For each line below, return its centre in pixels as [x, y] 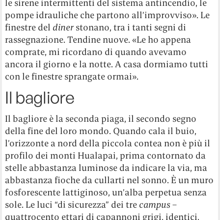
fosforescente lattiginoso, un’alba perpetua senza [106, 192]
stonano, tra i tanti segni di [130, 27]
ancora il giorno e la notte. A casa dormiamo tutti [107, 64]
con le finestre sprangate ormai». [72, 77]
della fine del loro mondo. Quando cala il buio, [101, 131]
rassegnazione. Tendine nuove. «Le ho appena [98, 40]
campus [155, 205]
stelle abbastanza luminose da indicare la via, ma [106, 168]
